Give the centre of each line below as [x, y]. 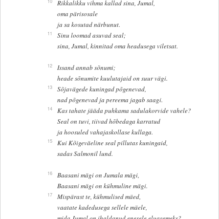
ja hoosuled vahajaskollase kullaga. [105, 132]
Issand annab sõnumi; [86, 68]
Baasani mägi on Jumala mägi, [98, 175]
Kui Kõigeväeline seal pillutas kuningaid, [112, 143]
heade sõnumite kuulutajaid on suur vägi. [112, 78]
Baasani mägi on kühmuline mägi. [102, 186]
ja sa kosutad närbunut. [88, 25]
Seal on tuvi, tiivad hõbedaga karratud [109, 121]
